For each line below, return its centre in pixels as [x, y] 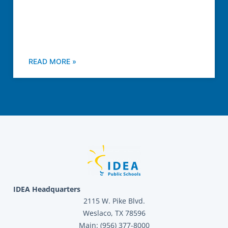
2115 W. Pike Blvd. [114, 201]
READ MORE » [52, 62]
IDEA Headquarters [47, 189]
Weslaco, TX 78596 [114, 213]
